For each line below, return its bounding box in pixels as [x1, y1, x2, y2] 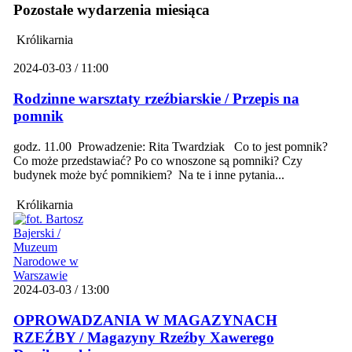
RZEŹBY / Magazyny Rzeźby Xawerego [13, 328, 274, 346]
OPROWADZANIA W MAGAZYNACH [13, 311, 277, 328]
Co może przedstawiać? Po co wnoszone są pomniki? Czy [13, 153, 302, 167]
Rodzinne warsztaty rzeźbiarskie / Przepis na [13, 90, 299, 108]
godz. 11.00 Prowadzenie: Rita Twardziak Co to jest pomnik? [13, 139, 328, 153]
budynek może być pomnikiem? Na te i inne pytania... [13, 167, 284, 181]
